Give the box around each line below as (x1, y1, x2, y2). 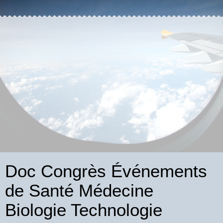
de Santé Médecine (5, 181, 153, 200)
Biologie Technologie (5, 201, 162, 220)
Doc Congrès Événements (5, 162, 207, 181)
